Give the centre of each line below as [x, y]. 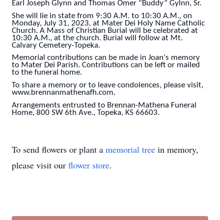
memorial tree [130, 150]
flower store [89, 165]
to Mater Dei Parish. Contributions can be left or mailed [106, 66]
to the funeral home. [47, 73]
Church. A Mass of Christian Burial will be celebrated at [105, 31]
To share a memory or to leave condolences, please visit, [108, 85]
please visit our [40, 165]
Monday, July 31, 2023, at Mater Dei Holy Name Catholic [108, 23]
